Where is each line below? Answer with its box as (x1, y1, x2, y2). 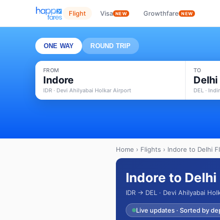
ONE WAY (44, 42, 74, 50)
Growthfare (143, 9, 179, 17)
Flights (140, 145, 161, 153)
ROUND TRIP (90, 42, 131, 50)
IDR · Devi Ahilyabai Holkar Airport (43, 87, 131, 94)
